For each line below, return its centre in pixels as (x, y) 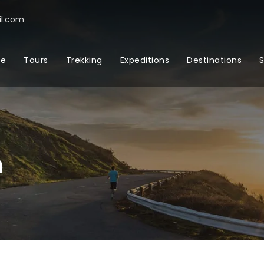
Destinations (214, 60)
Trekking (84, 60)
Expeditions (144, 60)
